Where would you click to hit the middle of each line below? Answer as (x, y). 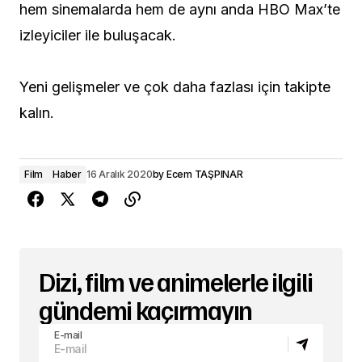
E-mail (68, 335)
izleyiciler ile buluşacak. (98, 35)
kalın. (37, 112)
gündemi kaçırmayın (145, 309)
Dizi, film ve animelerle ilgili (176, 281)
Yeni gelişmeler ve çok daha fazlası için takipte (175, 86)
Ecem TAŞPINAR (204, 174)
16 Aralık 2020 (119, 174)
